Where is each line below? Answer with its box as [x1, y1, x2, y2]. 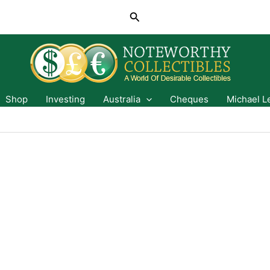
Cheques [170, 93, 209, 105]
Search [128, 8, 165, 22]
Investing [46, 93, 85, 105]
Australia [103, 93, 140, 105]
